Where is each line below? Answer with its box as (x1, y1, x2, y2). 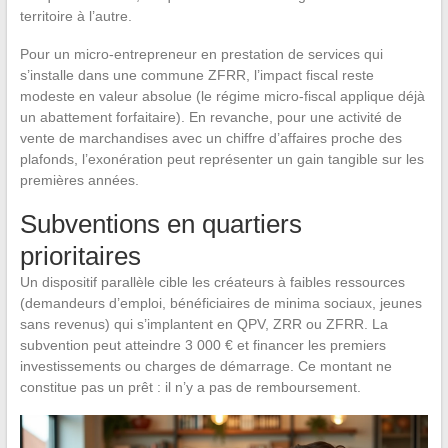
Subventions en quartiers (19, 209, 302, 240)
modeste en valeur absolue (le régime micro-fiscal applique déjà (19, 88, 425, 105)
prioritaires (19, 241, 141, 272)
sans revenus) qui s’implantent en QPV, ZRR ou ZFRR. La (19, 316, 388, 333)
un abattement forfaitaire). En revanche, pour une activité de (19, 109, 402, 126)
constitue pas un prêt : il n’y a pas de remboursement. (19, 379, 361, 396)
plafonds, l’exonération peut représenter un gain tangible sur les (19, 151, 424, 168)
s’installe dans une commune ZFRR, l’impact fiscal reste (19, 67, 374, 84)
